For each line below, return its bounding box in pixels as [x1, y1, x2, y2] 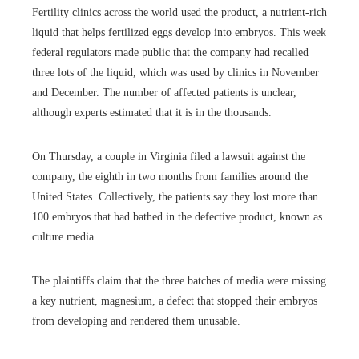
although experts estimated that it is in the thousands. [32, 107, 272, 119]
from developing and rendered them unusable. [32, 315, 240, 328]
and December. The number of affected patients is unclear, [32, 87, 296, 99]
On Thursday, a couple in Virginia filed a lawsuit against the [32, 151, 305, 163]
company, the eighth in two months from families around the [32, 171, 308, 184]
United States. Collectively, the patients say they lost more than [32, 191, 318, 204]
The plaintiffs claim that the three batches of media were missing [32, 275, 326, 288]
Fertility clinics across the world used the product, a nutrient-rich [32, 6, 327, 19]
